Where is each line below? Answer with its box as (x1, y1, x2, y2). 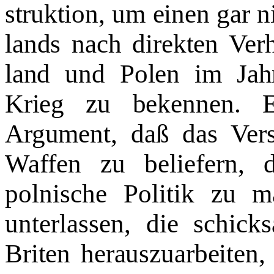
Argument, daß (5, 119, 183, 148)
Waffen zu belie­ (5, 149, 196, 178)
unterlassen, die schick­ (5, 209, 262, 238)
